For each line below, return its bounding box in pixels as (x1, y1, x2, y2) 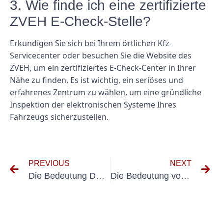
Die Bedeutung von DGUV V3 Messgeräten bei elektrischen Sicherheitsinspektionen (180, 170, 190, 181)
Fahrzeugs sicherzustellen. (10, 111, 109, 123)
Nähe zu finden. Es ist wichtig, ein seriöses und (10, 75, 183, 86)
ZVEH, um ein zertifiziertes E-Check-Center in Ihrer (10, 62, 196, 74)
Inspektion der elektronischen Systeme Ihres (10, 99, 176, 110)
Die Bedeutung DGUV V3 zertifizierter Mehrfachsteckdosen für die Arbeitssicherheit (96, 170, 105, 181)
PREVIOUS (28, 159, 70, 167)
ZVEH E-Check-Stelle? (10, 14, 151, 29)
